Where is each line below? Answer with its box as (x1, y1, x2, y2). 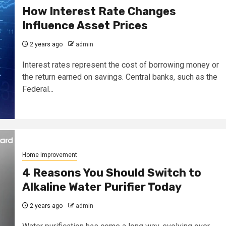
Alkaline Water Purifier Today (22, 180, 182, 194)
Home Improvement (22, 151, 77, 158)
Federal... (22, 84, 53, 94)
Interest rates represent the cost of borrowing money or (22, 60, 219, 70)
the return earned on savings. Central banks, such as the (22, 72, 217, 82)
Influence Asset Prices (22, 18, 148, 32)
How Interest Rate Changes (22, 4, 176, 18)
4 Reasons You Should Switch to (22, 165, 201, 180)
